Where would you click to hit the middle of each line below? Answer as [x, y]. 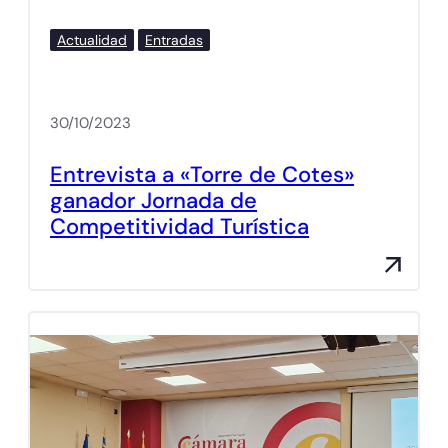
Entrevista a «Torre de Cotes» [202, 175]
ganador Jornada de [153, 201]
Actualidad [92, 40]
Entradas [174, 40]
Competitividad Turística [179, 227]
